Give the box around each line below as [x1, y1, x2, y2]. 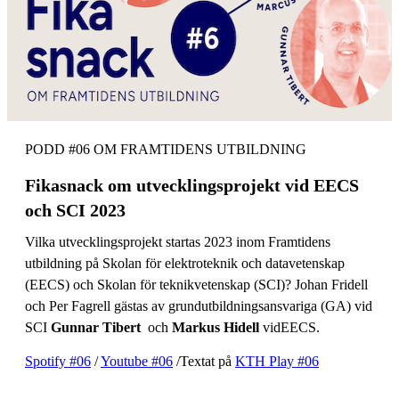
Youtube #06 [101, 353, 173, 369]
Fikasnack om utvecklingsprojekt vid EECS [25, 175, 359, 195]
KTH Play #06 [235, 353, 319, 369]
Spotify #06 [25, 353, 91, 369]
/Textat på [173, 353, 235, 369]
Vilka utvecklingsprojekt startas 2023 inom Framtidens [25, 233, 330, 249]
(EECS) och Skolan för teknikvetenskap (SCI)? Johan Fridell [25, 276, 368, 292]
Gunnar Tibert [51, 319, 141, 335]
